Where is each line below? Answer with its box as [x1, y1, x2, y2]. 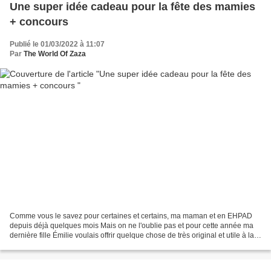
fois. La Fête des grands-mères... [10, 240, 117, 249]
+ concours [10, 16, 68, 28]
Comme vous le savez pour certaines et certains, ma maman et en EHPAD [10, 211, 252, 220]
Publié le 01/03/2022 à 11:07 [10, 40, 105, 49]
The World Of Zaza [24, 50, 86, 59]
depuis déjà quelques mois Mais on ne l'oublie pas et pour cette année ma [10, 221, 253, 230]
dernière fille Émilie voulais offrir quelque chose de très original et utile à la [10, 230, 254, 240]
